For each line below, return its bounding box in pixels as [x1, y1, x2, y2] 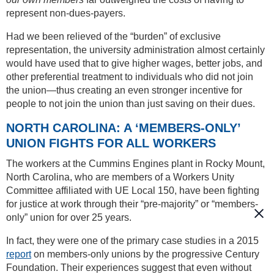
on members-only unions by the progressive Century [31, 249, 259, 260]
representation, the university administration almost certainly [6, 45, 265, 56]
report [6, 249, 31, 260]
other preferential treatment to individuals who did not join [6, 72, 253, 83]
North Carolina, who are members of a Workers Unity [6, 172, 234, 183]
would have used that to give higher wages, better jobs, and [6, 58, 262, 69]
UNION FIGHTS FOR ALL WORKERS [6, 136, 216, 150]
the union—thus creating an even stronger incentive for [6, 85, 242, 96]
